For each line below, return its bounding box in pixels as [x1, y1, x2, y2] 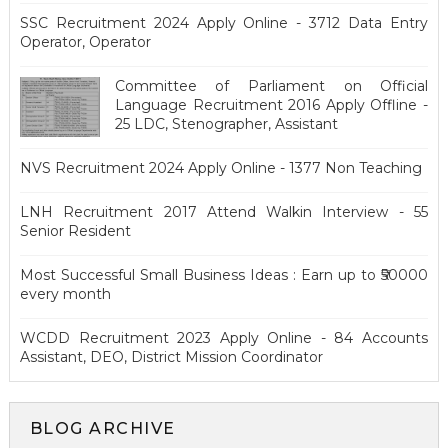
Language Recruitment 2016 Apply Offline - [114, 96, 429, 114]
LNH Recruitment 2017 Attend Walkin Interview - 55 [19, 203, 429, 221]
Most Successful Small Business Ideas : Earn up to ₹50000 [19, 266, 429, 284]
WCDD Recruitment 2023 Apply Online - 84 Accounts [19, 329, 429, 347]
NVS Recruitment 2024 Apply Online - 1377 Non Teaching [19, 159, 422, 177]
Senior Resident [19, 222, 131, 240]
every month [19, 285, 111, 303]
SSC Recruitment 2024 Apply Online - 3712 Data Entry [19, 14, 429, 32]
